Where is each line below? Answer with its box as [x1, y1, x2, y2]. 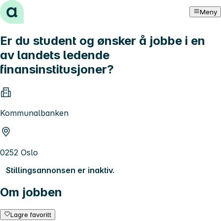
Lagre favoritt [10, 210, 52, 219]
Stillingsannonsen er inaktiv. [6, 165, 114, 175]
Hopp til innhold [4, 4, 65, 14]
